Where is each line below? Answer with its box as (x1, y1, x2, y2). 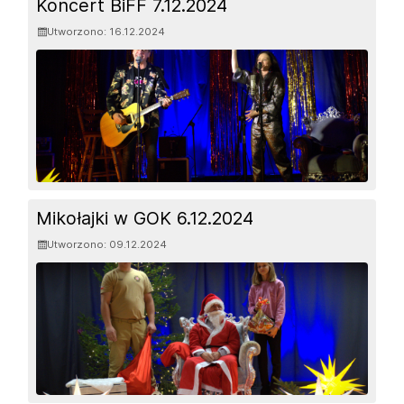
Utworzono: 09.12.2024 (47, 237, 168, 251)
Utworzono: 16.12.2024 (47, 24, 166, 38)
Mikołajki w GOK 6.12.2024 (36, 207, 254, 229)
